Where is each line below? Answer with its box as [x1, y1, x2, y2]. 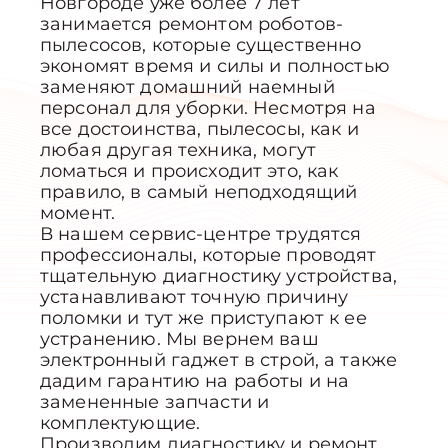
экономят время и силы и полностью [40, 55, 390, 78]
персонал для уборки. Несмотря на [40, 97, 376, 120]
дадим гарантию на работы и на [40, 370, 350, 393]
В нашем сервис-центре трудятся [40, 223, 362, 246]
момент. [40, 202, 116, 225]
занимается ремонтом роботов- [40, 13, 344, 36]
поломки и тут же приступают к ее [40, 307, 367, 330]
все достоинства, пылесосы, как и [40, 118, 359, 141]
